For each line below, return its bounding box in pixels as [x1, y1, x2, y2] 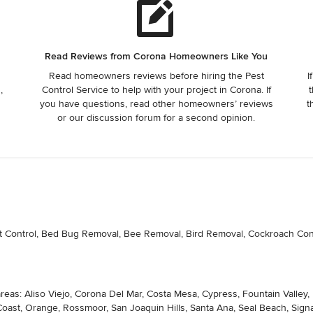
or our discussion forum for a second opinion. [57, 111, 256, 124]
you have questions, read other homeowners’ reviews [39, 97, 273, 110]
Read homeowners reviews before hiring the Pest [48, 69, 264, 82]
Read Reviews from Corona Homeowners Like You [45, 50, 268, 62]
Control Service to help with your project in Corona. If [41, 83, 271, 96]
